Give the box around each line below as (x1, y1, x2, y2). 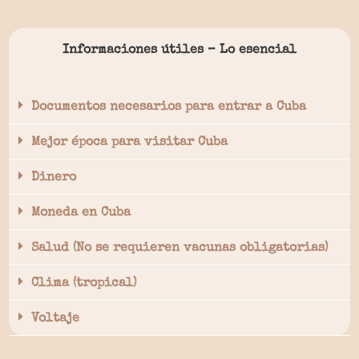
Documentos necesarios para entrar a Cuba (31, 101, 306, 114)
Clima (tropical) (31, 277, 137, 290)
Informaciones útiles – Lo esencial (63, 44, 296, 57)
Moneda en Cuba (31, 207, 131, 220)
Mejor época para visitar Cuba (31, 136, 228, 149)
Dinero (31, 171, 76, 184)
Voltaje (31, 313, 79, 325)
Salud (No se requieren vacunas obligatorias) (31, 242, 329, 255)
